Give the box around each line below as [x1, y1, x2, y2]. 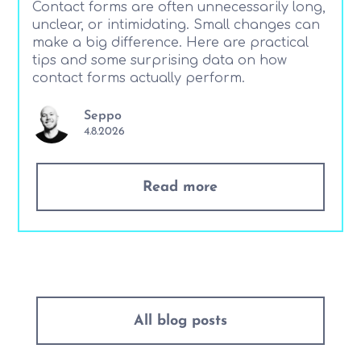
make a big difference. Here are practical [32, 35, 309, 50]
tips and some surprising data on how [32, 52, 288, 68]
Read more [143, 179, 218, 195]
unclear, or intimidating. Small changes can [32, 17, 321, 32]
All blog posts [133, 313, 227, 329]
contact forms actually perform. [32, 70, 246, 85]
